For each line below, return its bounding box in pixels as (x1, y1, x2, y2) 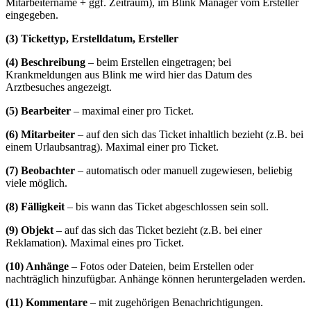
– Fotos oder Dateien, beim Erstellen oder (69, 260, 253, 272)
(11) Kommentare (6, 296, 87, 308)
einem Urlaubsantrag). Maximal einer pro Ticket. (6, 140, 219, 153)
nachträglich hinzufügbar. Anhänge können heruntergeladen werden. (6, 272, 305, 285)
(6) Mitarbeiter (6, 128, 75, 140)
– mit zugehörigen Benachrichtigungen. (87, 296, 263, 308)
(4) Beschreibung (6, 56, 85, 68)
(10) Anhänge (6, 260, 69, 272)
